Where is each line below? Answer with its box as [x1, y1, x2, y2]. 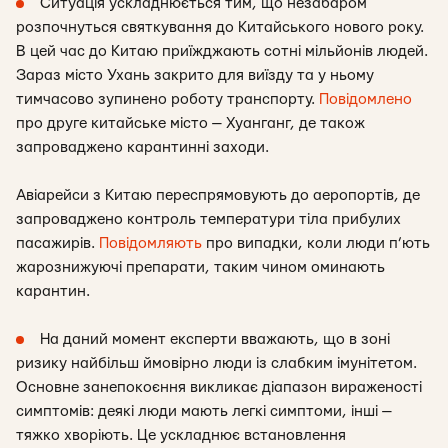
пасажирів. [16, 236, 99, 251]
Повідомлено [319, 92, 412, 107]
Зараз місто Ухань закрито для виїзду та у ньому [16, 68, 374, 83]
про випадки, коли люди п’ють [202, 236, 430, 251]
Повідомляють [99, 236, 202, 251]
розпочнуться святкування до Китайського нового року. [16, 20, 424, 35]
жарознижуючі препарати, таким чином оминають [16, 260, 385, 275]
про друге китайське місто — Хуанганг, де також [16, 116, 365, 131]
